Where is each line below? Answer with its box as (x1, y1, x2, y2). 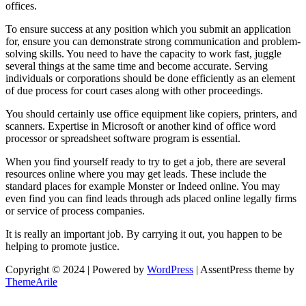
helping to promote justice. (5, 240, 120, 253)
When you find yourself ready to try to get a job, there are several (5, 156, 286, 168)
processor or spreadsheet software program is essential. (5, 133, 240, 145)
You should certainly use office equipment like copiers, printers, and (5, 108, 297, 120)
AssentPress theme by (200, 264, 294, 276)
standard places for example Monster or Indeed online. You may (5, 180, 280, 193)
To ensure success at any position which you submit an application (5, 23, 291, 36)
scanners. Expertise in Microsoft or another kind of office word (5, 120, 276, 133)
